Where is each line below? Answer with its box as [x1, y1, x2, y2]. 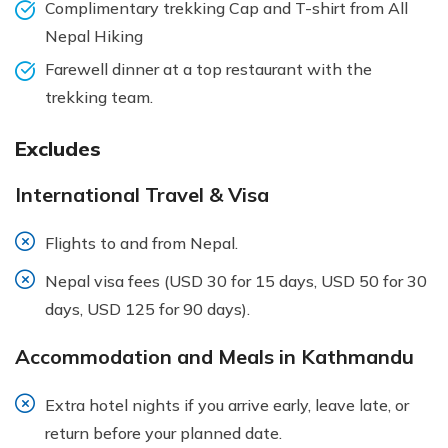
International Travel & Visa [15, 181, 269, 207]
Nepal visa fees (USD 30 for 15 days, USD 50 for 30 [45, 270, 427, 291]
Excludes [15, 135, 101, 161]
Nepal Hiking [45, 25, 143, 46]
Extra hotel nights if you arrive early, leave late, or [45, 394, 409, 415]
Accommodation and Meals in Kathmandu [15, 343, 414, 369]
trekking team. [45, 86, 153, 107]
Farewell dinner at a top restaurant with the [45, 58, 372, 79]
